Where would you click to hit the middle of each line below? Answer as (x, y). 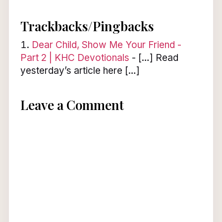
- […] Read (154, 57)
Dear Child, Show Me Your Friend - (106, 45)
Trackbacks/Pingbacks (87, 26)
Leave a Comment (72, 105)
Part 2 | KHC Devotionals (75, 57)
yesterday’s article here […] (80, 70)
